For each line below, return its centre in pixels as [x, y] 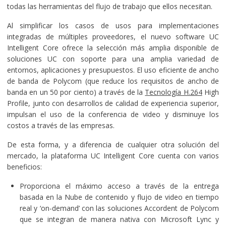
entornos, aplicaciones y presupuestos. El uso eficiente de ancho [113, 70]
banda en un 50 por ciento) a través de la [76, 92]
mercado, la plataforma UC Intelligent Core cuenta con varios [113, 155]
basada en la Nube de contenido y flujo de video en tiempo [119, 197]
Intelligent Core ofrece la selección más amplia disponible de [113, 47]
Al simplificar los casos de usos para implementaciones [113, 25]
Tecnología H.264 [174, 92]
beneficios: [24, 166]
